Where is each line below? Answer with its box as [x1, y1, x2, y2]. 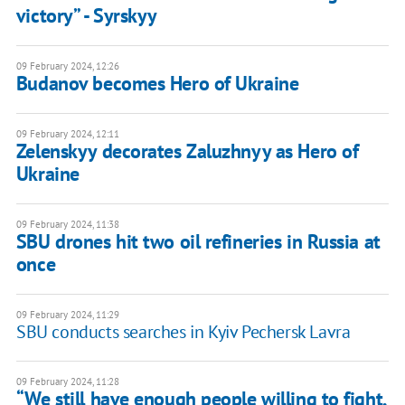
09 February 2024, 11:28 [15, 374, 119, 388]
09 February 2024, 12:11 [15, 127, 119, 140]
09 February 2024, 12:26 [15, 59, 119, 72]
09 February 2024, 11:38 [15, 217, 119, 231]
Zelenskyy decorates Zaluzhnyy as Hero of [15, 137, 359, 164]
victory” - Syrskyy [15, 2, 157, 28]
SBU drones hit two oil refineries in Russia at [15, 228, 381, 254]
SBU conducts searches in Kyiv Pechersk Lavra [15, 319, 351, 344]
